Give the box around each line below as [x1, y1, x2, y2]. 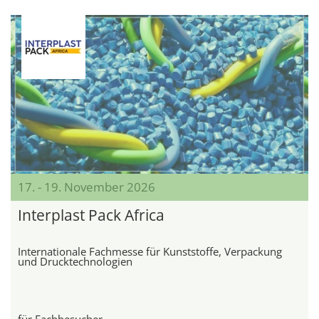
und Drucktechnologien [18, 253, 132, 268]
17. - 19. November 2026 [18, 178, 155, 195]
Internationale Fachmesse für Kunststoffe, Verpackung [18, 244, 282, 258]
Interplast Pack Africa [18, 204, 164, 225]
